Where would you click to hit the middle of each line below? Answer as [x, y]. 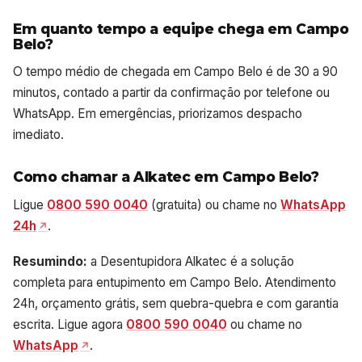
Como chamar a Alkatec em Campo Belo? [166, 177]
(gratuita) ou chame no [214, 205]
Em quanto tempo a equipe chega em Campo [181, 28]
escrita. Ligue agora [69, 324]
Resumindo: [50, 261]
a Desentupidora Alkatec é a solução [191, 261]
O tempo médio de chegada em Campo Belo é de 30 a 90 [175, 72]
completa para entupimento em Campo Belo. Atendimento [175, 282]
